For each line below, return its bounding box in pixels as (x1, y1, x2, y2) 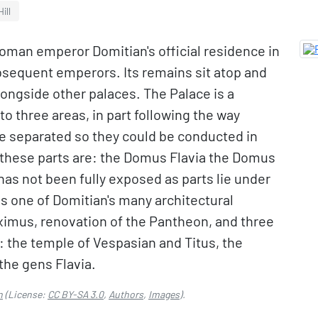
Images (148, 288, 180, 300)
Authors (109, 288, 143, 300)
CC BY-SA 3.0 (48, 288, 104, 300)
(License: (3, 288, 48, 300)
